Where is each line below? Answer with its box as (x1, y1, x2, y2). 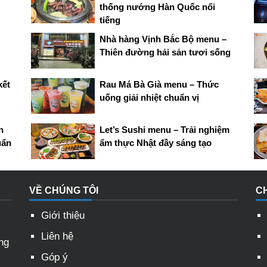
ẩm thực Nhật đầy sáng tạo (99, 137, 212, 148)
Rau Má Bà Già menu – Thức (99, 79, 219, 89)
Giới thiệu (41, 209, 85, 221)
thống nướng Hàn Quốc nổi (99, 1, 215, 12)
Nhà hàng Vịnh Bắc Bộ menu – (99, 33, 226, 44)
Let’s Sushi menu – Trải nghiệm (99, 124, 229, 135)
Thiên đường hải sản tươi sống (99, 46, 231, 57)
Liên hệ (41, 230, 73, 242)
